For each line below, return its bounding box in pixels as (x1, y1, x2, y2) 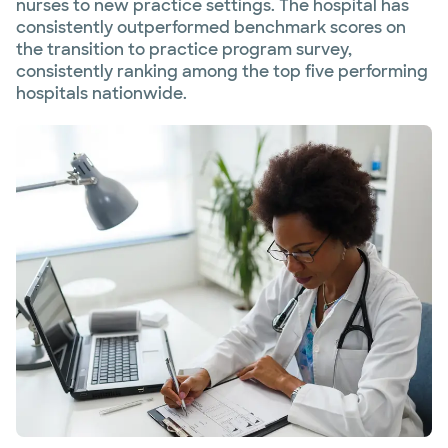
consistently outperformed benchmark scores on (16, 17, 406, 38)
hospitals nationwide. (16, 83, 187, 104)
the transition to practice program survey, (16, 39, 352, 60)
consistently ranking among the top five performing (16, 61, 428, 82)
